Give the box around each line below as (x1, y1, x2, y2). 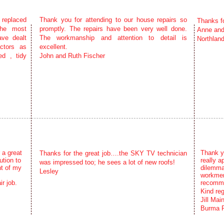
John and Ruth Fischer (39, 52, 105, 59)
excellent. (39, 43, 67, 50)
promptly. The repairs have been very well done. (39, 25, 187, 32)
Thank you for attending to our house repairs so (39, 16, 187, 23)
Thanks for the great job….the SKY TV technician (39, 149, 187, 157)
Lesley (39, 167, 58, 175)
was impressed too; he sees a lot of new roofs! (39, 158, 175, 166)
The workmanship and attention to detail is (39, 34, 187, 41)
